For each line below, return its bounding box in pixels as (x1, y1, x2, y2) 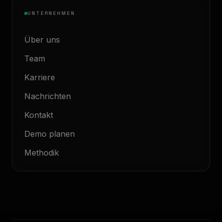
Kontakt (24, 110, 53, 120)
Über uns (24, 35, 60, 45)
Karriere (24, 72, 55, 82)
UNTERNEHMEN (27, 10, 75, 16)
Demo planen (24, 129, 75, 139)
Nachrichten (24, 91, 71, 101)
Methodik (24, 148, 59, 158)
